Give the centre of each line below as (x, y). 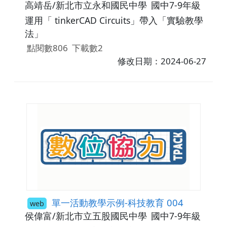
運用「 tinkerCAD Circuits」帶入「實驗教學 (114, 20)
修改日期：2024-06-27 (162, 61)
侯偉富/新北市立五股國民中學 (86, 216)
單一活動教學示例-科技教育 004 (116, 203)
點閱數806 (47, 48)
